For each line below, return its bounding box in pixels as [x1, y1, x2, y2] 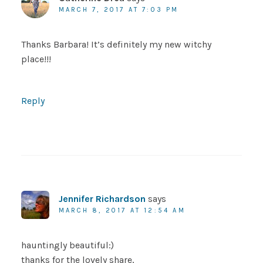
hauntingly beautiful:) [21, 240, 114, 251]
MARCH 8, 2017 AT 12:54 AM [58, 207, 186, 215]
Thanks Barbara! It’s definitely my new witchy [21, 39, 211, 50]
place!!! [21, 53, 51, 65]
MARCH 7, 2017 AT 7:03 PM [58, 6, 179, 14]
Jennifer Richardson [58, 193, 146, 205]
